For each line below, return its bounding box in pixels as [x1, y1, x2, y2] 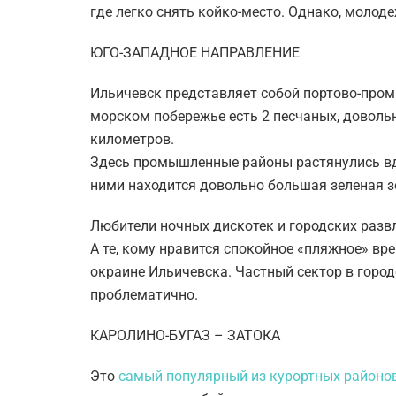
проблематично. [90, 286, 198, 303]
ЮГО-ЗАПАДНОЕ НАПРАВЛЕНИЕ [90, 44, 300, 61]
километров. [90, 131, 174, 148]
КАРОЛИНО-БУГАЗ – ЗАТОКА [90, 327, 280, 344]
